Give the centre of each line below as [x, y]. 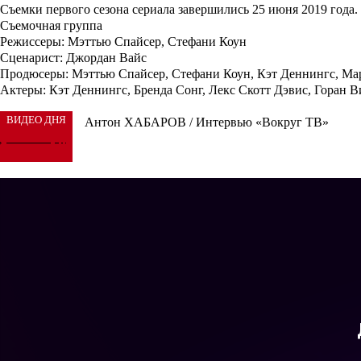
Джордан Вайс [105, 58]
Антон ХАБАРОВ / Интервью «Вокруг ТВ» [207, 122]
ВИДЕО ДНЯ [36, 120]
